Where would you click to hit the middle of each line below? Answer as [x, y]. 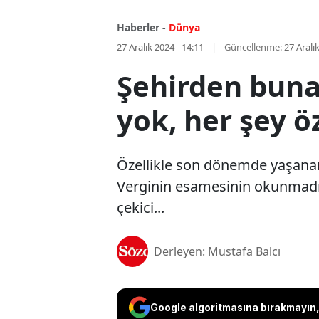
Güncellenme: [253, 47]
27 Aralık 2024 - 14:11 [160, 47]
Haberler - [141, 28]
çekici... [141, 208]
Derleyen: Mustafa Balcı [217, 252]
